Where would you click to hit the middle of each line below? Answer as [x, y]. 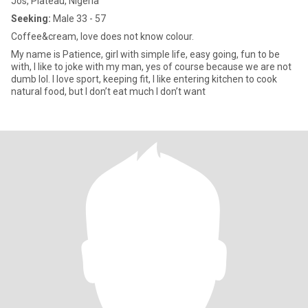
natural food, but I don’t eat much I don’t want [108, 91]
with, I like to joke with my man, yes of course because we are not [151, 67]
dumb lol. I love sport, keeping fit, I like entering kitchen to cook [32, 79]
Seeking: [31, 19]
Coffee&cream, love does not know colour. [102, 36]
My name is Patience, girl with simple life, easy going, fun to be [145, 54]
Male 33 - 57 [78, 19]
